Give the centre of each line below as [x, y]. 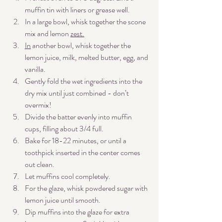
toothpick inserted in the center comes [83, 153]
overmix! [38, 105]
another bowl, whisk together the [82, 46]
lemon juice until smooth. [63, 200]
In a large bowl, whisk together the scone [86, 22]
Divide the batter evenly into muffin [79, 117]
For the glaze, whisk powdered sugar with [87, 188]
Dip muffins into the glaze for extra [78, 212]
